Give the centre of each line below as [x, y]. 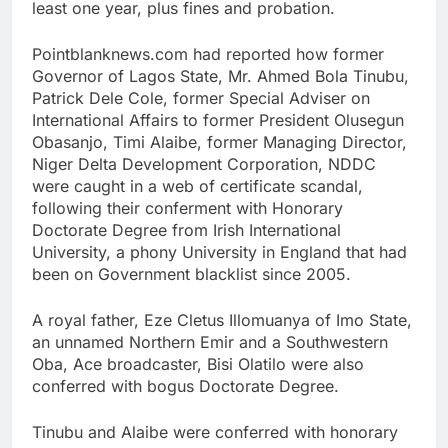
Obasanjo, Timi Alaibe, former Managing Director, [219, 141]
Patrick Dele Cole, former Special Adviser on [201, 97]
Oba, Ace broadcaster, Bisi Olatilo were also [198, 363]
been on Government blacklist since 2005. [191, 273]
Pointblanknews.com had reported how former [208, 53]
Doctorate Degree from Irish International [186, 229]
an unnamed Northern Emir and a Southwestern [210, 341]
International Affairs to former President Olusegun [218, 119]
